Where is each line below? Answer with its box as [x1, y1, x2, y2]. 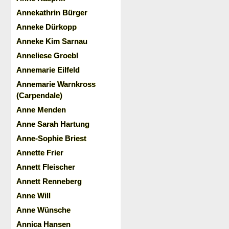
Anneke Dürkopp [16, 22, 77, 31]
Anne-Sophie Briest [16, 134, 86, 143]
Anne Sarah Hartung [16, 120, 89, 128]
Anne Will [16, 191, 51, 200]
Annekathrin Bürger [16, 8, 87, 17]
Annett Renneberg [16, 177, 82, 186]
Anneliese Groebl [16, 51, 78, 60]
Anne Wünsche [16, 205, 71, 214]
